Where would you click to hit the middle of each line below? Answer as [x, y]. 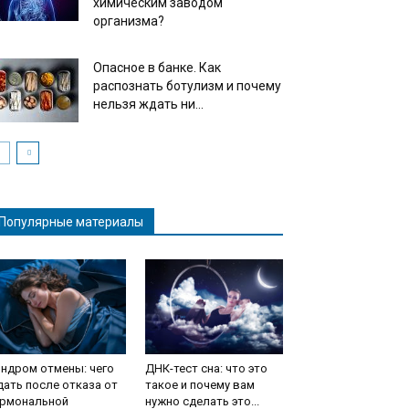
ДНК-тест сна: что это [206, 368]
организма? [129, 21]
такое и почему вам [199, 385]
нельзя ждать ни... [148, 104]
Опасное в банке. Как [157, 68]
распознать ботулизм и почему [187, 86]
